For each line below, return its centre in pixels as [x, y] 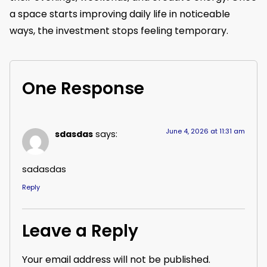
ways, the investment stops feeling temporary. [119, 31]
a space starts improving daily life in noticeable [120, 14]
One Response [83, 88]
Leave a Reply [80, 231]
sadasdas [44, 170]
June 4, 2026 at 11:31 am [205, 131]
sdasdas [74, 134]
